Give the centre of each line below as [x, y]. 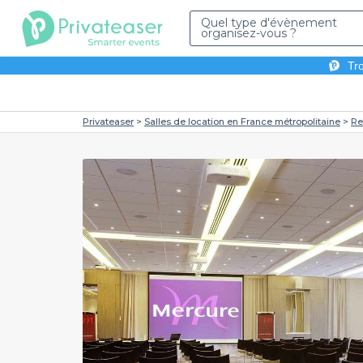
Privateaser [108, 122]
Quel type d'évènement [269, 23]
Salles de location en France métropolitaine [242, 122]
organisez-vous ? [249, 33]
